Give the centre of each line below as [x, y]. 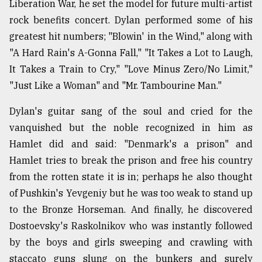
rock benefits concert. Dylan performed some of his [131, 20]
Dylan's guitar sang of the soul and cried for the [131, 111]
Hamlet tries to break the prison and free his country [131, 161]
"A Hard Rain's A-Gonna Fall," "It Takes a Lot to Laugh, [131, 53]
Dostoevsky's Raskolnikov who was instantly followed [131, 226]
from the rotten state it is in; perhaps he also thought [131, 177]
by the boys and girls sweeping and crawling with [131, 242]
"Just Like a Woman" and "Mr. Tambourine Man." [116, 86]
